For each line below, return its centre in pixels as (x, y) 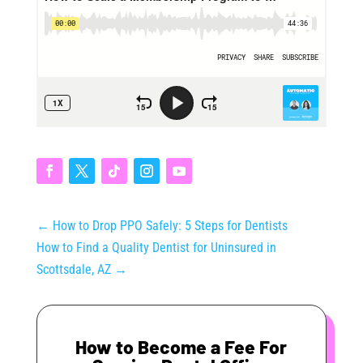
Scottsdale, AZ (73, 270)
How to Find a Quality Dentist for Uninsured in (156, 248)
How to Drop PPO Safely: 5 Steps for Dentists (170, 226)
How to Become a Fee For (181, 347)
